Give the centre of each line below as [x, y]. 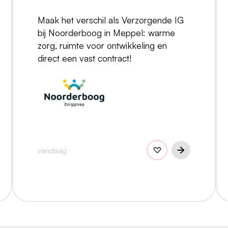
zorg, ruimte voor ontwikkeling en [102, 45]
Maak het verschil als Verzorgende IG [111, 20]
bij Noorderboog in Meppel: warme [106, 32]
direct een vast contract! [84, 58]
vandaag [52, 150]
